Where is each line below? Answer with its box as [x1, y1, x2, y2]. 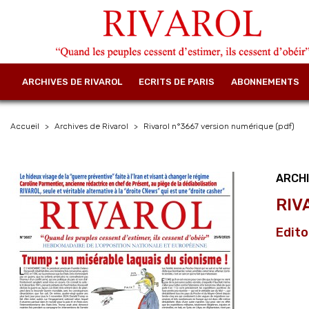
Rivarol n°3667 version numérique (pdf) [143, 121, 295, 131]
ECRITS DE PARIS [139, 76, 215, 87]
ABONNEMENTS [231, 76, 299, 87]
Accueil [10, 121, 39, 131]
